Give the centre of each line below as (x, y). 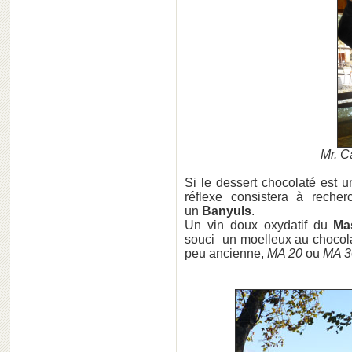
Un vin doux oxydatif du (259, 225)
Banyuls (227, 211)
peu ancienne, (226, 253)
